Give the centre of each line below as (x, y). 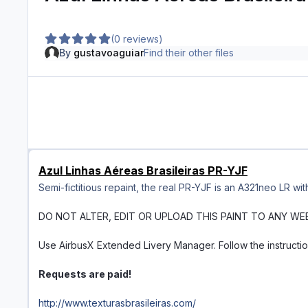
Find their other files (188, 53)
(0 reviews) (137, 38)
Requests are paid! (85, 274)
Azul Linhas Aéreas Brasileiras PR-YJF (143, 171)
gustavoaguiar (108, 53)
